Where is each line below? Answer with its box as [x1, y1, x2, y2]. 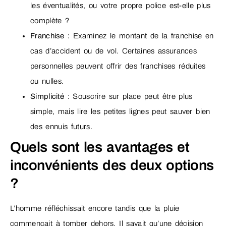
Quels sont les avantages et [10, 139, 190, 155]
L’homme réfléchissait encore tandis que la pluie [10, 204, 180, 212]
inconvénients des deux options [10, 157, 214, 173]
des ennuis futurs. [30, 122, 92, 131]
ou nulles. [30, 77, 64, 85]
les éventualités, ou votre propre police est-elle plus [30, 1, 211, 10]
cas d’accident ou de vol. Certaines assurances [30, 46, 197, 55]
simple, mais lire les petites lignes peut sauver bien [30, 107, 210, 116]
